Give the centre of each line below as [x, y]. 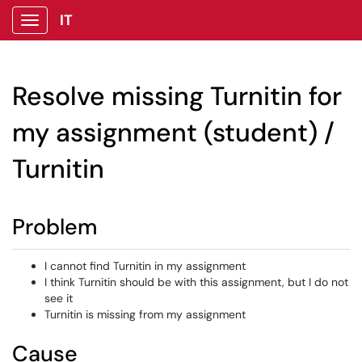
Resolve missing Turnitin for [177, 96]
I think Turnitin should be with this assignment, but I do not [196, 282]
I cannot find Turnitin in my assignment [145, 266]
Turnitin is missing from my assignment [145, 314]
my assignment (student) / [173, 133]
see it [59, 298]
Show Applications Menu [93, 33]
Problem [55, 227]
